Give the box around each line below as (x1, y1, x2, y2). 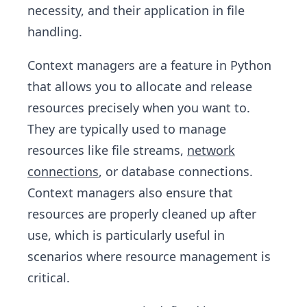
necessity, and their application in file (27, 2, 245, 19)
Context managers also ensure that (27, 184, 233, 201)
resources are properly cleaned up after (27, 206, 256, 222)
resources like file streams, (27, 142, 187, 158)
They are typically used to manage (27, 121, 226, 137)
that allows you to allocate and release (27, 78, 252, 95)
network (187, 142, 235, 158)
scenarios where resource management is (27, 248, 271, 265)
